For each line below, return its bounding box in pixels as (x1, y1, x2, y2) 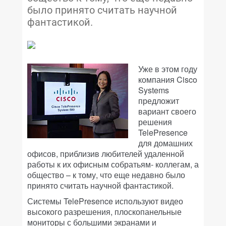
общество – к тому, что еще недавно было (27, 169, 185, 181)
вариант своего (138, 105, 196, 117)
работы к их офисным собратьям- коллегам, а (27, 158, 199, 170)
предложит (138, 95, 179, 106)
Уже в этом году (138, 63, 197, 75)
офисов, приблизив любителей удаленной (27, 148, 184, 159)
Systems (138, 84, 169, 96)
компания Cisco (138, 74, 197, 85)
